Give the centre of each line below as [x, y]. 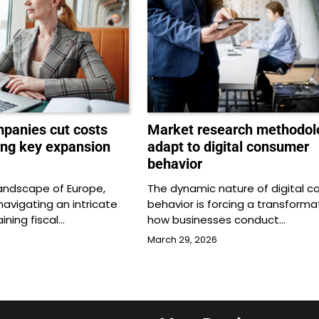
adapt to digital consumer [228, 147]
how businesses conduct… [216, 220]
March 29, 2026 [182, 240]
